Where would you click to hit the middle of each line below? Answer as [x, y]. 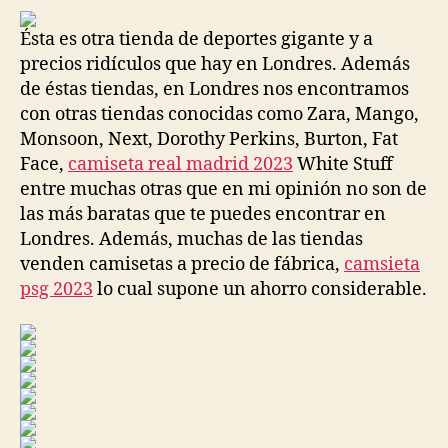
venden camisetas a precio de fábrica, [182, 264]
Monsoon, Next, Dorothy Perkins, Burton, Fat [209, 139]
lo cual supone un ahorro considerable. [260, 289]
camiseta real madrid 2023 [180, 164]
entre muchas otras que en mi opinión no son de [223, 189]
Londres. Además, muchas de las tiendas [191, 239]
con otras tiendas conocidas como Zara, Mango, [219, 114]
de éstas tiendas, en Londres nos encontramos [214, 89]
